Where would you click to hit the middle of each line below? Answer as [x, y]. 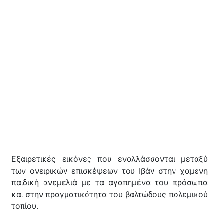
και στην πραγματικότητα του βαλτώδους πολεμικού [109, 194]
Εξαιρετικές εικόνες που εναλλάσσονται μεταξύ [109, 159]
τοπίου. [25, 206]
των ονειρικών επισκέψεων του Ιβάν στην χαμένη [109, 170]
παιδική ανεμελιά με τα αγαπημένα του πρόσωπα [109, 182]
